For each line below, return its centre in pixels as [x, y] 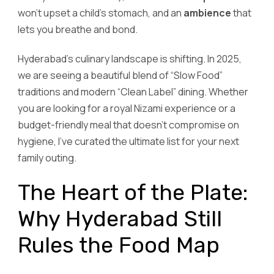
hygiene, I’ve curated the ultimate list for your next [128, 141]
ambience [207, 13]
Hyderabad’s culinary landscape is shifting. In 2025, [130, 58]
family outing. [47, 157]
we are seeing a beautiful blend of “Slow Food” [120, 75]
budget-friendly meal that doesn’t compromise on [128, 124]
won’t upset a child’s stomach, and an [101, 13]
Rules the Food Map [119, 245]
